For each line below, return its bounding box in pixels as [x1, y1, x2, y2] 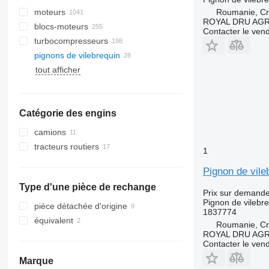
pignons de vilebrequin [34, 50, 120, 60]
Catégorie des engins [19, 108, 116, 118]
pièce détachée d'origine [34, 201, 127, 211]
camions [34, 127, 66, 137]
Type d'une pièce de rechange [19, 182, 156, 192]
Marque [19, 256, 53, 266]
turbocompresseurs [34, 36, 108, 46]
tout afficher [35, 65, 80, 74]
